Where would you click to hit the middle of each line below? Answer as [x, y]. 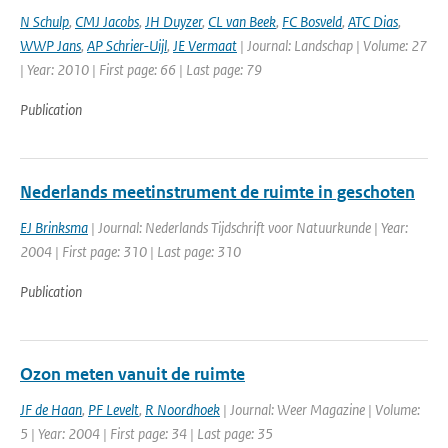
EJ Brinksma [54, 227]
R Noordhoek [182, 409]
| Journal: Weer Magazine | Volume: [320, 409]
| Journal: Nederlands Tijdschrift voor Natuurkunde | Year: [248, 227]
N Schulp [44, 21]
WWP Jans [50, 45]
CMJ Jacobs [107, 21]
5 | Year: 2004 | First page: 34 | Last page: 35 [146, 433]
